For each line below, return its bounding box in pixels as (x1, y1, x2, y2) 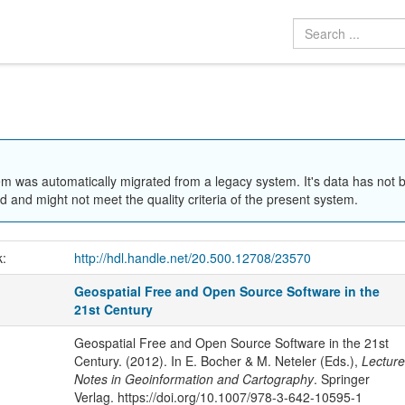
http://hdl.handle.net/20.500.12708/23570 (73, 249, 311, 268)
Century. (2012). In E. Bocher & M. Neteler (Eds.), (73, 352, 362, 371)
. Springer (313, 370, 370, 389)
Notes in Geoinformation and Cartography (73, 370, 314, 389)
